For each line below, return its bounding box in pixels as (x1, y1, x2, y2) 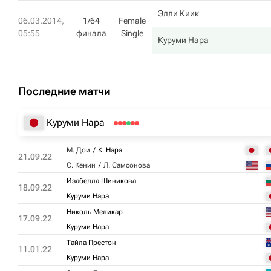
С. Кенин (67, 161, 96, 169)
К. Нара (98, 146, 122, 154)
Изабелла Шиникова (67, 177, 136, 185)
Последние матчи (18, 85, 111, 97)
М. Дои (67, 146, 90, 154)
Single (121, 28, 143, 38)
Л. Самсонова (103, 161, 150, 169)
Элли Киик (158, 8, 199, 18)
